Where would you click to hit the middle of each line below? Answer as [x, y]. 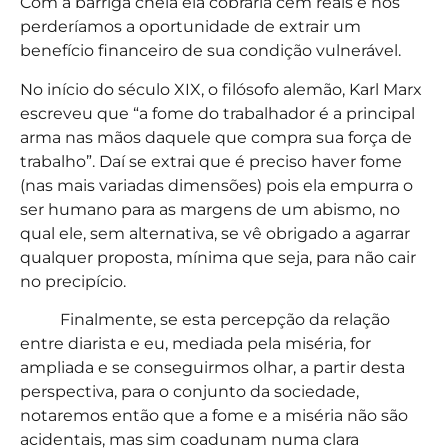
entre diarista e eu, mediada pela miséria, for [195, 343]
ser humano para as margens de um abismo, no [210, 209]
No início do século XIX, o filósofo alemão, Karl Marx [221, 89]
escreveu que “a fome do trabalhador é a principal [217, 113]
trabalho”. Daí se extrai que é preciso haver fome [211, 161]
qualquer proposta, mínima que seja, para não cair [218, 257]
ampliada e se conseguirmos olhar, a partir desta [212, 367]
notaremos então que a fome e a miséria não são [214, 415]
